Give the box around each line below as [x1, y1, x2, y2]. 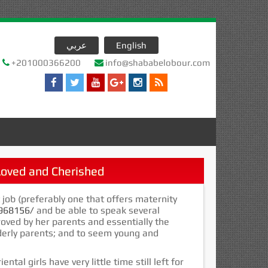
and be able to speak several [34, 205, 160, 216]
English [115, 40, 147, 50]
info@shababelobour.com [105, 57, 210, 68]
